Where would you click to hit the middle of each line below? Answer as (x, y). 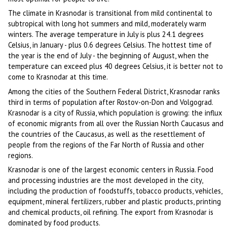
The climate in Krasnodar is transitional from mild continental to (110, 13)
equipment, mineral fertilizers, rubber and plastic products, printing (115, 201)
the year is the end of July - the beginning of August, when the (109, 56)
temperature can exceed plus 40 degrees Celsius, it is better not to (116, 66)
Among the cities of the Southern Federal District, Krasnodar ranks (114, 91)
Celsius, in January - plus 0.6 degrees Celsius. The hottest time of (110, 45)
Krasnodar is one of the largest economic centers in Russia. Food (111, 169)
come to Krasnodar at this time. (58, 77)
